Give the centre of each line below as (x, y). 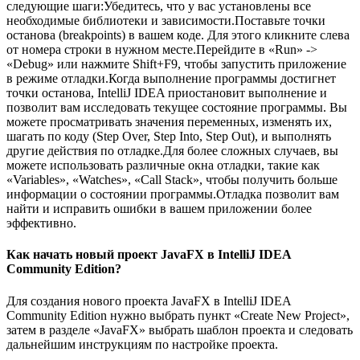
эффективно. (41, 223)
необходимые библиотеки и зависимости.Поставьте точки (166, 20)
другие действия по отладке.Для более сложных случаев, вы (172, 151)
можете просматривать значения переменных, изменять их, (169, 122)
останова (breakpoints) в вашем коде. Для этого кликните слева (178, 35)
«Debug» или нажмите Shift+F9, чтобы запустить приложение (176, 64)
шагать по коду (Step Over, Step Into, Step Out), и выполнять (169, 136)
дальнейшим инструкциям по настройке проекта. (142, 344)
